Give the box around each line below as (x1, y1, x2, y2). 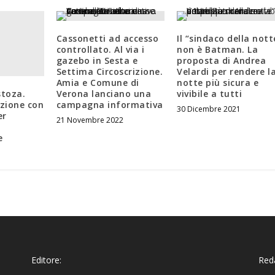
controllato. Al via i (56, 44, 145, 56)
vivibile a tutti (177, 88, 242, 100)
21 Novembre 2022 (56, 115, 123, 126)
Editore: (31, 254, 61, 266)
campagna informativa (56, 99, 163, 111)
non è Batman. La (177, 44, 258, 56)
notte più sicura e (177, 77, 259, 89)
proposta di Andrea (177, 55, 266, 67)
